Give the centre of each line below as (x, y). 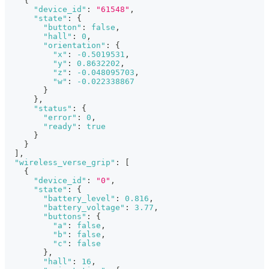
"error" (60, 117)
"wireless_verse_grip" (65, 162)
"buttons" (65, 216)
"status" (53, 108)
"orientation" (74, 45)
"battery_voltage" (84, 207)
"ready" (60, 126)
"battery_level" (79, 198)
